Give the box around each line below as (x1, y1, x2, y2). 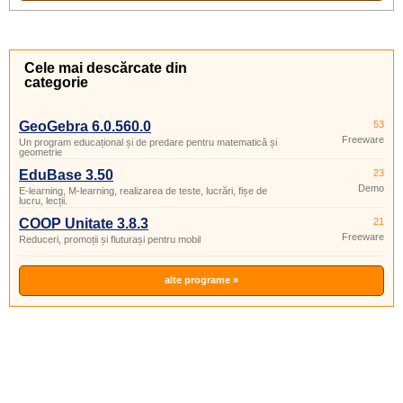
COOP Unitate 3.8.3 (19, 216, 148, 231)
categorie (24, 75, 88, 90)
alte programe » (165, 274, 238, 285)
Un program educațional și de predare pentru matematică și (19, 137, 277, 148)
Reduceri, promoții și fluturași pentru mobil (19, 234, 201, 245)
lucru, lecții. (19, 195, 67, 206)
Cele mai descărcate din (24, 60, 187, 76)
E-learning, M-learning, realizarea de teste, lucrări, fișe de (19, 185, 267, 196)
